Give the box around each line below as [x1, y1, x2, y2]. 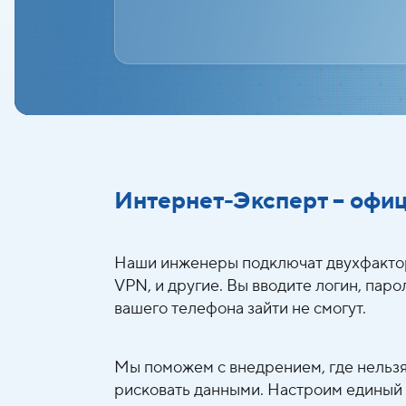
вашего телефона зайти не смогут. [114, 298, 366, 319]
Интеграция [72, 81, 198, 109]
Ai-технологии [72, 24, 225, 53]
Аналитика [72, 137, 186, 165]
